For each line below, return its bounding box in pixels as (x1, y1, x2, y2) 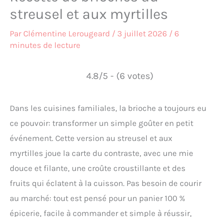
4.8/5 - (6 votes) (86, 70, 154, 81)
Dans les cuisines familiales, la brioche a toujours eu (10, 103, 206, 113)
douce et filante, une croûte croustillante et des (10, 163, 186, 173)
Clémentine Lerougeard (23, 28, 112, 38)
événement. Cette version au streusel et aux (10, 133, 172, 143)
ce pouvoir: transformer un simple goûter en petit (10, 118, 193, 128)
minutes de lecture (10, 40, 80, 50)
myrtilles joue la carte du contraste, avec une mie (10, 148, 193, 158)
